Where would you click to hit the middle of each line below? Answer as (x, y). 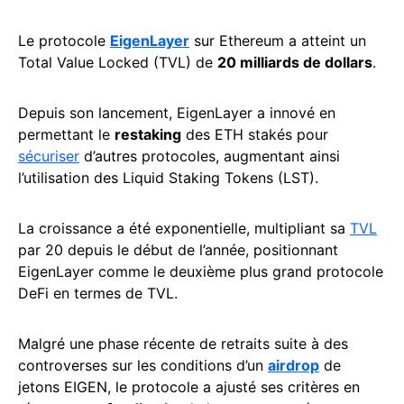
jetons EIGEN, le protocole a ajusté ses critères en (189, 387)
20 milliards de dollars (295, 63)
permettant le (66, 135)
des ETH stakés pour (255, 135)
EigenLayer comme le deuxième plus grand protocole (201, 272)
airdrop (294, 366)
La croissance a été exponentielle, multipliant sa (184, 229)
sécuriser (49, 156)
